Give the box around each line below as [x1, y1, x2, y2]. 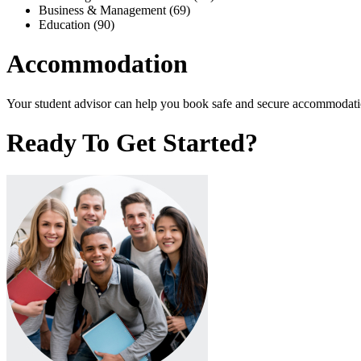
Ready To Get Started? [6, 128, 258, 158]
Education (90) [39, 17, 114, 31]
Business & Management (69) [39, 2, 190, 17]
